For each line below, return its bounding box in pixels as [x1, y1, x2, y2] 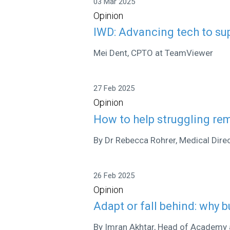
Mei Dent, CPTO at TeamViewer [93, 48, 214, 58]
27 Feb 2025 [93, 84, 135, 93]
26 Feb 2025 [93, 170, 135, 180]
